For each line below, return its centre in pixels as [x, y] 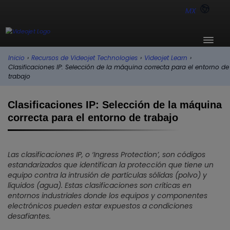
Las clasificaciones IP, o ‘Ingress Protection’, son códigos [107, 155]
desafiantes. [29, 216]
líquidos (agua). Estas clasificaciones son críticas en [100, 185]
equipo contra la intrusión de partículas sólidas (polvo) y [107, 175]
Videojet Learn [166, 58]
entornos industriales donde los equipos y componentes [108, 196]
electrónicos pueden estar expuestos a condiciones [100, 206]
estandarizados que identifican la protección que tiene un [111, 165]
